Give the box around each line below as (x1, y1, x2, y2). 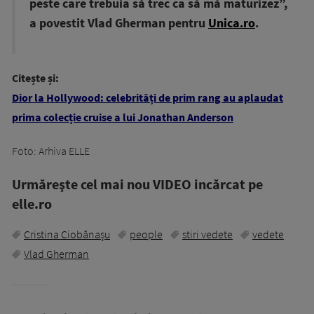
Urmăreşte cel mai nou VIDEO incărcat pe (12, 175, 263, 193)
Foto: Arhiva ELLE (12, 143, 90, 158)
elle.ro (12, 194, 52, 212)
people (130, 226, 163, 241)
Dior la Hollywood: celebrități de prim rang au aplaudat (12, 90, 283, 104)
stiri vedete (182, 226, 233, 241)
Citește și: (12, 70, 59, 85)
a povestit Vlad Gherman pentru (29, 15, 208, 31)
